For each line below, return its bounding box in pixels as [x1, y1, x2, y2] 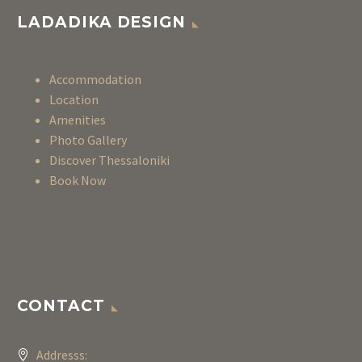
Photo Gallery [49, 132, 127, 149]
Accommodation [49, 71, 141, 88]
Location [49, 91, 99, 108]
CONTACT [17, 297, 105, 316]
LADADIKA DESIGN [17, 13, 187, 32]
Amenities [49, 112, 106, 128]
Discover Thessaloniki [49, 152, 170, 169]
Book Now [49, 172, 106, 189]
